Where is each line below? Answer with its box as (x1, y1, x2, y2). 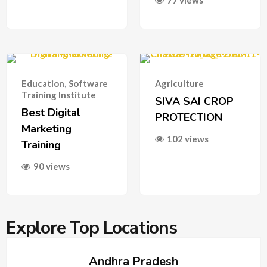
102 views (167, 133, 209, 144)
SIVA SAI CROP (155, 94, 234, 108)
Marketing (21, 122, 72, 136)
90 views (33, 161, 70, 172)
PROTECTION (155, 110, 222, 125)
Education (21, 78, 64, 89)
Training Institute (21, 89, 96, 100)
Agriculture (155, 78, 204, 89)
